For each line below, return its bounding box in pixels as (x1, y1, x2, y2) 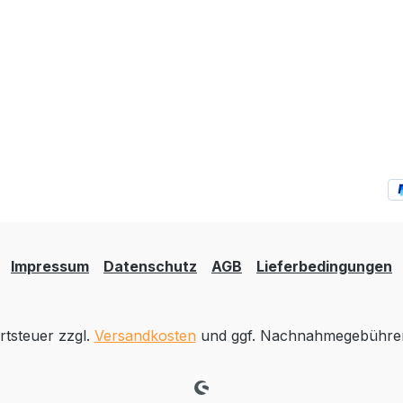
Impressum (11, 257, 89, 275)
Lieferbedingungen (256, 257, 392, 275)
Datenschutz (103, 257, 197, 275)
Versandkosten (94, 327, 196, 345)
